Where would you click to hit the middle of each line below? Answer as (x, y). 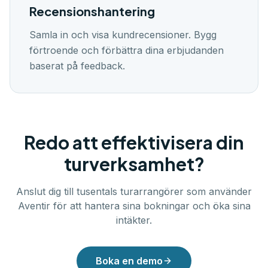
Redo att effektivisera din (134, 142)
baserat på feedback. (77, 66)
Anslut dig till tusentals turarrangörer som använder (134, 191)
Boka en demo (129, 261)
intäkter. (134, 220)
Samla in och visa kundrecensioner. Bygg (123, 35)
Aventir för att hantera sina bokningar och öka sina (134, 206)
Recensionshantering (92, 11)
